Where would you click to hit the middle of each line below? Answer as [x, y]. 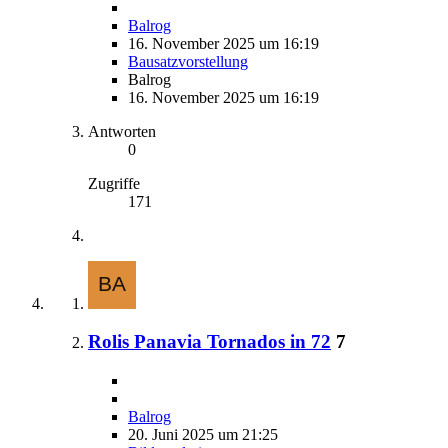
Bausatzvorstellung [188, 61]
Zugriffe [114, 183]
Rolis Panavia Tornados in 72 [209, 342]
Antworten [122, 131]
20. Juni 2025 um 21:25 [203, 435]
